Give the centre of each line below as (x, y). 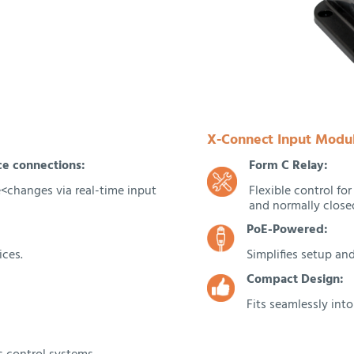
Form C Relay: (288, 166)
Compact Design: (296, 280)
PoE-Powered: (288, 230)
